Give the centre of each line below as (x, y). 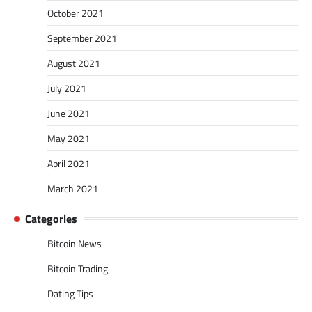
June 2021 (69, 113)
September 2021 (82, 38)
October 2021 (76, 13)
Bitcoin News (75, 243)
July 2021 (67, 88)
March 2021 (73, 188)
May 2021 (69, 138)
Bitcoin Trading (78, 268)
